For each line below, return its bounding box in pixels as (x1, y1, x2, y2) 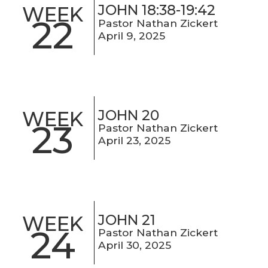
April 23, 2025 (98, 133, 171, 147)
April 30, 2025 (98, 238, 172, 251)
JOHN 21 (98, 211, 156, 229)
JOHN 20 (98, 106, 160, 124)
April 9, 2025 (98, 29, 166, 42)
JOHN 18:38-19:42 (98, 2, 216, 19)
